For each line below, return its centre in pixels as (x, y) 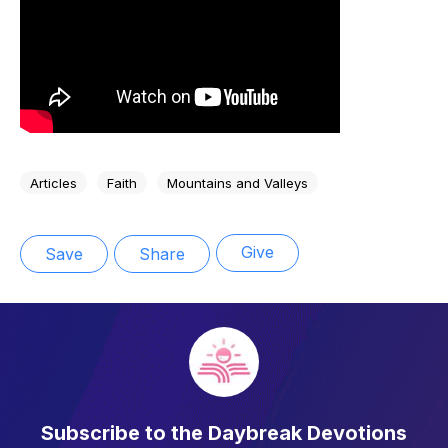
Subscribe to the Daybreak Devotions (224, 432)
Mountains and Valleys (237, 182)
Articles (53, 182)
